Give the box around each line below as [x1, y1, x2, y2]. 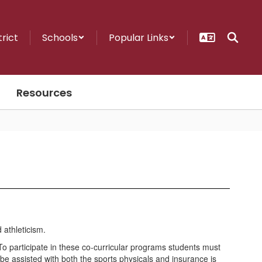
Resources [16, 85, 72, 100]
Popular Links [109, 30, 168, 44]
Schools [42, 30, 78, 44]
